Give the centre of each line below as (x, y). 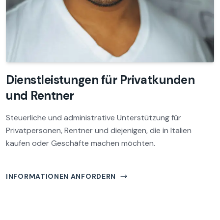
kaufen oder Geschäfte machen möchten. (81, 143)
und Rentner (40, 96)
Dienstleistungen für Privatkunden (100, 80)
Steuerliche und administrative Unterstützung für (94, 118)
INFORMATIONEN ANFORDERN (61, 176)
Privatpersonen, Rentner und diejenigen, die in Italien (99, 130)
